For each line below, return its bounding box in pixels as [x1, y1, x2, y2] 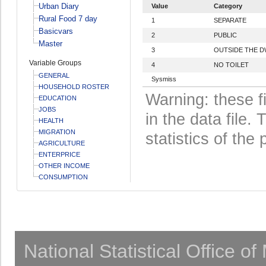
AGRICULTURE [38, 139, 85, 147]
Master [38, 39, 62, 48]
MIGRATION [38, 128, 75, 135]
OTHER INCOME [38, 161, 90, 169]
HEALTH [38, 116, 64, 124]
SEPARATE [213, 16, 246, 24]
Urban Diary [38, 1, 79, 11]
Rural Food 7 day [38, 14, 97, 23]
